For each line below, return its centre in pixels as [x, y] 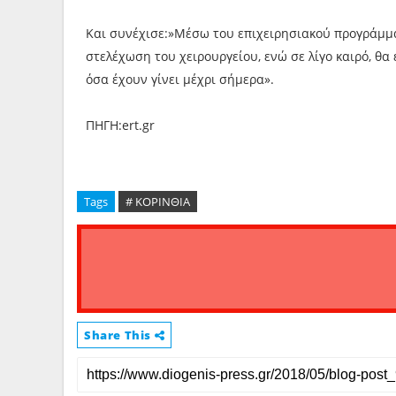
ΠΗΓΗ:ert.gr [120, 125]
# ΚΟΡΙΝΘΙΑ [158, 202]
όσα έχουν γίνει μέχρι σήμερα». [180, 79]
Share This [119, 335]
